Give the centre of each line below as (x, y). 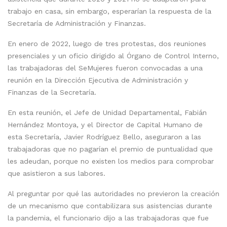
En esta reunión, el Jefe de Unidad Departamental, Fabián (107, 113)
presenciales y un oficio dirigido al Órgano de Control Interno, (113, 56)
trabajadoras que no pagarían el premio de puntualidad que (110, 149)
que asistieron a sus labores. (56, 174)
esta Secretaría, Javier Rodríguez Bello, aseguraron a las (104, 137)
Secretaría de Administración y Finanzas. (77, 24)
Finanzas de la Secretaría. (53, 92)
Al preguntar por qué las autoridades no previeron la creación (113, 194)
